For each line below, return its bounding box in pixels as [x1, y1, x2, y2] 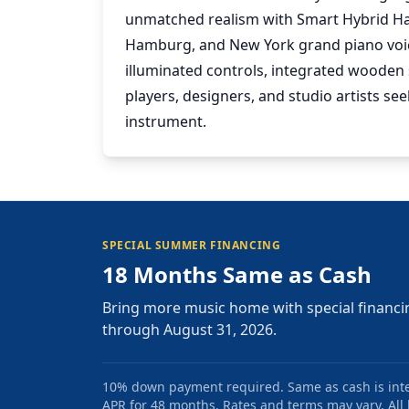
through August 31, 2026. [102, 319, 277, 340]
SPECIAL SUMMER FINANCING [102, 236, 281, 253]
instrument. [125, 110, 206, 131]
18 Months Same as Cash [102, 258, 372, 289]
